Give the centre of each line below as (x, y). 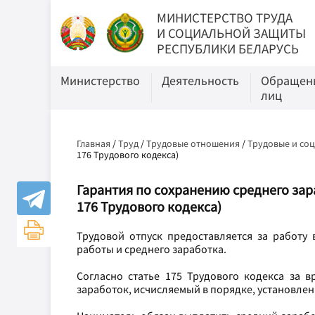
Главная (94, 143)
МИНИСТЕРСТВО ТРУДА (225, 18)
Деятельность (200, 81)
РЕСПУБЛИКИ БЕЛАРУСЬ (228, 49)
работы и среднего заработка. (152, 249)
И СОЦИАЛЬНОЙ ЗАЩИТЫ (232, 33)
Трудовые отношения (193, 143)
